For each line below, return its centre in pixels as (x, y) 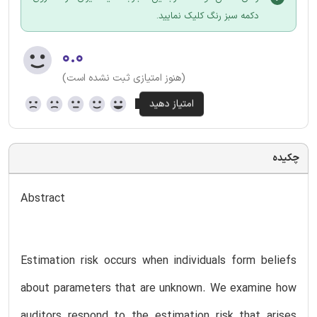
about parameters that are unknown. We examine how (158, 288)
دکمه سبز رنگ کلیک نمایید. (208, 16)
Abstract (43, 198)
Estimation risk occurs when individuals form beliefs (158, 261)
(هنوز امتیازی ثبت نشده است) (124, 78)
